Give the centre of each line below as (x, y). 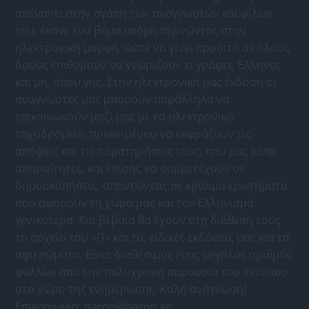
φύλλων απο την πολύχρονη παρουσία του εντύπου (152, 272)
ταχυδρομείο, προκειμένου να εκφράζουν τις (133, 134)
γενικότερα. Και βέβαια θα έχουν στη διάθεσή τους (148, 220)
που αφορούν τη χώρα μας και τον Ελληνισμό (135, 203)
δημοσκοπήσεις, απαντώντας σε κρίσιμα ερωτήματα (152, 186)
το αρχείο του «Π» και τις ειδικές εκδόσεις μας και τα (153, 238)
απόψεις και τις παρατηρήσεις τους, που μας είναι (146, 151)
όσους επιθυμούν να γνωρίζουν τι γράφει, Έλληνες (148, 65)
